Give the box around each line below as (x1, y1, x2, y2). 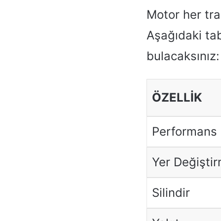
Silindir (151, 185, 190, 200)
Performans (151, 124, 217, 139)
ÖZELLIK (151, 90, 202, 105)
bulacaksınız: (147, 49, 220, 63)
